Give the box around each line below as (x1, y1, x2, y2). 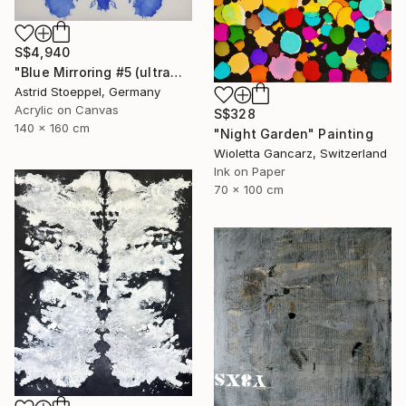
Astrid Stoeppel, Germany (14, 84, 160, 100)
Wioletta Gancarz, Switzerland (214, 146, 387, 161)
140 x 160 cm (14, 121, 90, 136)
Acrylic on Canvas (14, 102, 119, 118)
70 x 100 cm (214, 182, 284, 198)
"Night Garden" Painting (214, 126, 373, 142)
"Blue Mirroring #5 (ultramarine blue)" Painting (170, 64, 183, 81)
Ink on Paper (214, 164, 285, 179)
